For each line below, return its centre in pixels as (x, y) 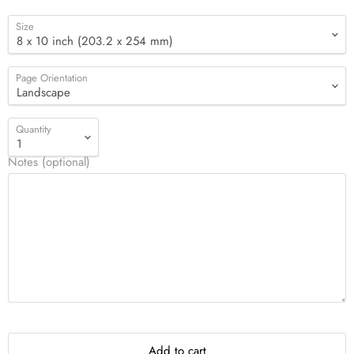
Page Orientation (52, 78)
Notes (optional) (49, 162)
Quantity (34, 129)
